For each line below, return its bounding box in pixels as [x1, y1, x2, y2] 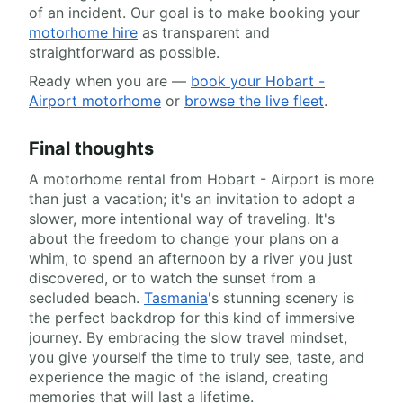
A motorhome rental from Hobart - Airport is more [29, 170, 374, 189]
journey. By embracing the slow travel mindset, [29, 328, 347, 347]
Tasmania [144, 289, 208, 308]
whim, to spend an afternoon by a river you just [29, 249, 353, 268]
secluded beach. [29, 289, 144, 308]
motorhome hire [29, 23, 138, 42]
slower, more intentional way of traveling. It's [29, 210, 335, 228]
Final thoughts [29, 138, 154, 160]
